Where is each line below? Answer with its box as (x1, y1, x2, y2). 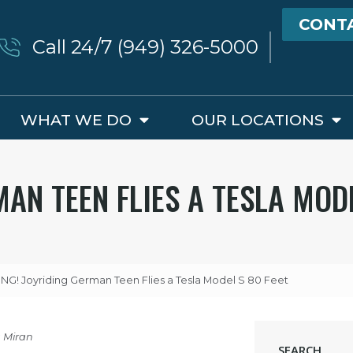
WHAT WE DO (20, 110, 132, 129)
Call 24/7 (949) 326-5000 (32, 35, 259, 59)
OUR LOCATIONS (191, 110, 325, 129)
